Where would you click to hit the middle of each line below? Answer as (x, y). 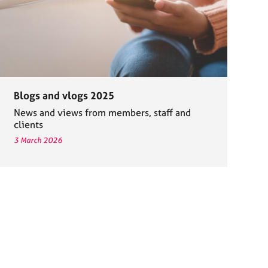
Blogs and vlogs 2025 (64, 96)
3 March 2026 (38, 140)
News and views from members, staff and (102, 113)
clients (28, 125)
